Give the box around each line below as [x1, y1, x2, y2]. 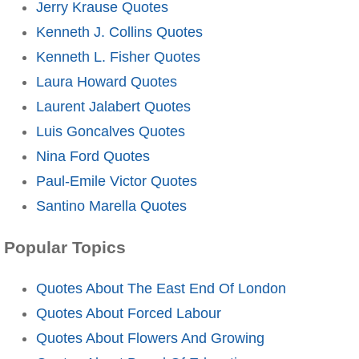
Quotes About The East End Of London [36, 280, 286, 296]
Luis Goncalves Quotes [36, 123, 185, 139]
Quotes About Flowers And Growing [36, 329, 264, 346]
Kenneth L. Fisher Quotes [36, 48, 200, 65]
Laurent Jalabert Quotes [36, 98, 191, 115]
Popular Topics [4, 238, 126, 257]
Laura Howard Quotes [36, 73, 177, 90]
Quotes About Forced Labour [36, 305, 221, 321]
